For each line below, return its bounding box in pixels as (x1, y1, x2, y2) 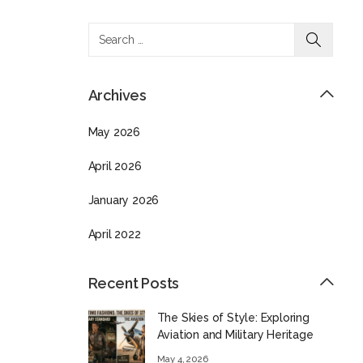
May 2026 (88, 126, 140, 139)
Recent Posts (88, 275, 180, 292)
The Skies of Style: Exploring (156, 311, 310, 324)
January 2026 (88, 194, 160, 207)
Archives (88, 87, 147, 104)
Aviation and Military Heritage (156, 328, 314, 341)
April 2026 (88, 160, 142, 173)
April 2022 (88, 228, 141, 241)
